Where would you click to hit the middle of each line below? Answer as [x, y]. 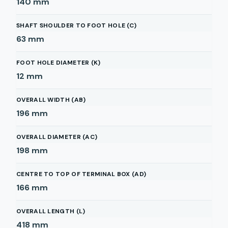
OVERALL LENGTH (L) [51, 211]
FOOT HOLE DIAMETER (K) [59, 63]
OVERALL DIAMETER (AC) [57, 137]
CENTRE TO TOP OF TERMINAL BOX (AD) [81, 174]
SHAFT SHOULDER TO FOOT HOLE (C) [77, 25]
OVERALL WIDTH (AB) [51, 100]
